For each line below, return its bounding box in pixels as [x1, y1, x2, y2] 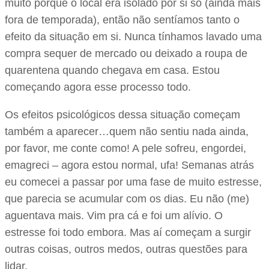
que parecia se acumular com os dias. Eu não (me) [5, 192, 249, 205]
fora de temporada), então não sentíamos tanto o [5, 13, 240, 26]
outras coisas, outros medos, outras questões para [5, 243, 247, 255]
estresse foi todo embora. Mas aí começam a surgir [5, 226, 251, 238]
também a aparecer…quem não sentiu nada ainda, [5, 125, 249, 138]
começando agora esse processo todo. [5, 80, 191, 93]
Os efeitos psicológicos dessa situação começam [5, 108, 240, 121]
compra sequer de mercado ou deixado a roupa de [5, 47, 247, 59]
